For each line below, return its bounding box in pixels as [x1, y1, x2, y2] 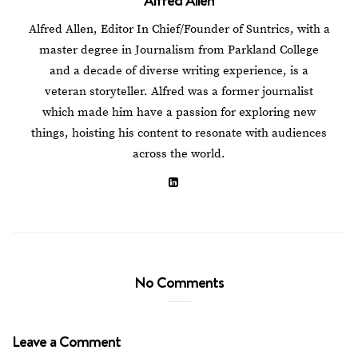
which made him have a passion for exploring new [42, 104, 316, 120]
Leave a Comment [12, 330, 121, 352]
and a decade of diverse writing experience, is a [50, 62, 308, 78]
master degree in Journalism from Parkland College [39, 42, 319, 58]
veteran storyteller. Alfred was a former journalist [45, 83, 313, 99]
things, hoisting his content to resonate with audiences [31, 125, 327, 141]
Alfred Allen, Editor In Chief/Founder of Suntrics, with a [28, 21, 330, 37]
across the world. [133, 145, 225, 161]
